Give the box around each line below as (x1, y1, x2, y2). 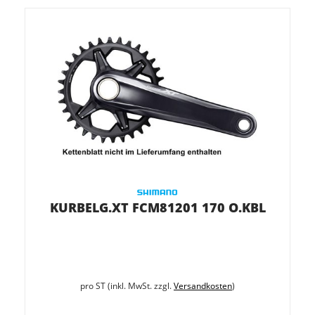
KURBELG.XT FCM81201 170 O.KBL (49, 199, 266, 216)
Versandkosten (174, 280, 232, 292)
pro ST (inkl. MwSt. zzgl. (80, 280, 174, 292)
